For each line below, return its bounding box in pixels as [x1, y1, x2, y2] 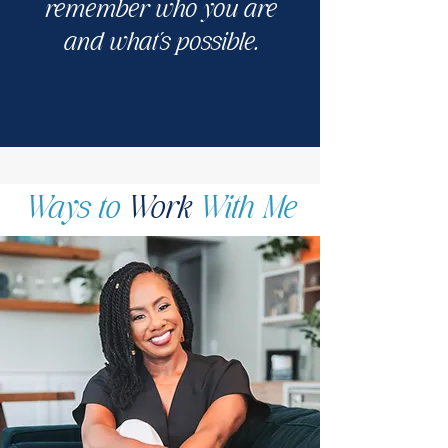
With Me [190, 189, 296, 225]
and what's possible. [62, 27, 257, 55]
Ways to [24, 189, 127, 225]
